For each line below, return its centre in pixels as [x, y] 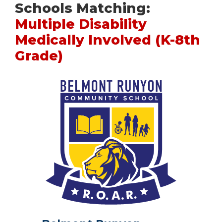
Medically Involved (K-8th [108, 40]
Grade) [39, 55]
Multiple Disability [81, 24]
